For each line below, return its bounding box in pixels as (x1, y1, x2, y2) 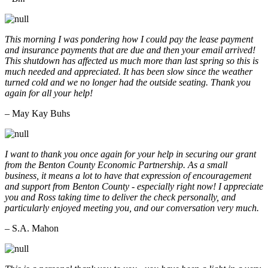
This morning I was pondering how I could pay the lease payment (5, 33, 253, 44)
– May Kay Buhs (5, 108, 70, 118)
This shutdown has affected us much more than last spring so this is (5, 55, 258, 66)
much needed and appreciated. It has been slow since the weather (5, 66, 252, 77)
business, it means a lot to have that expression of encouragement (5, 170, 251, 181)
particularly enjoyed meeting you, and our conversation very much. (5, 202, 259, 213)
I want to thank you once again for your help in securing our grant (5, 148, 256, 159)
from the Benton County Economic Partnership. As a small (5, 159, 227, 170)
